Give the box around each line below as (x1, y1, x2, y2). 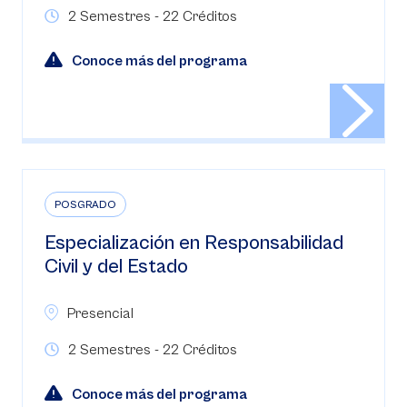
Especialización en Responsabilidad (45, 232, 343, 254)
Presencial (67, 305, 134, 322)
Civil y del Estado (45, 255, 188, 278)
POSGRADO (55, 199, 116, 211)
